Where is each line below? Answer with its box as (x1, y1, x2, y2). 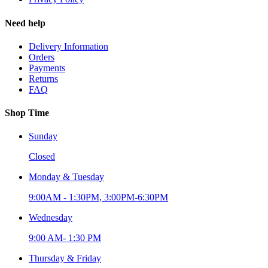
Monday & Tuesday (29, 172, 104, 182)
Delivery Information (29, 41, 108, 51)
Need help (5, 17, 45, 28)
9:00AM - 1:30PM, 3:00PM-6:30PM (29, 192, 168, 203)
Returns (29, 73, 58, 84)
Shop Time (5, 108, 49, 118)
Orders (29, 51, 54, 62)
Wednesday (29, 212, 72, 223)
